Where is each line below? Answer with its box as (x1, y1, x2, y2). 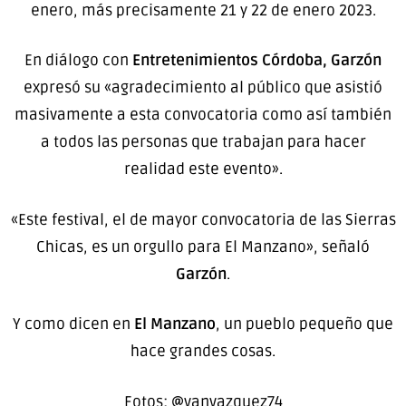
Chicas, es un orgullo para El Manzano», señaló (36, 237, 370, 256)
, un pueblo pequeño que (216, 314, 393, 334)
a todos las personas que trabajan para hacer (40, 132, 366, 152)
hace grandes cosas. (130, 342, 275, 362)
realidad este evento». (123, 159, 283, 179)
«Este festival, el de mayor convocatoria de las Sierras (10, 209, 396, 229)
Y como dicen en (13, 314, 134, 334)
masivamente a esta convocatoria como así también (14, 105, 391, 125)
